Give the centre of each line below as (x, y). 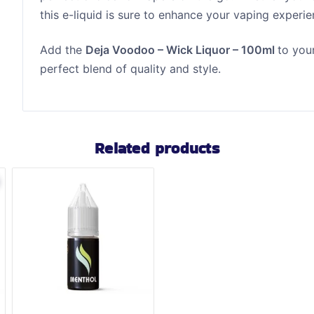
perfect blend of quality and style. (131, 68)
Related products (157, 148)
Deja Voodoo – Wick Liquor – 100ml (182, 49)
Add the (63, 49)
